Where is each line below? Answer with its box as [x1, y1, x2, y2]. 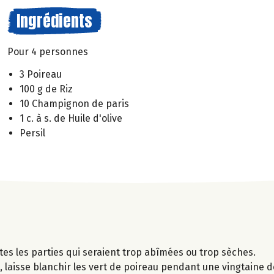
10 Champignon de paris [20, 97, 129, 109]
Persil [20, 127, 45, 139]
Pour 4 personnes [7, 46, 88, 57]
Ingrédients [17, 9, 92, 33]
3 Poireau [20, 68, 62, 80]
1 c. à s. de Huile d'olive [20, 112, 122, 124]
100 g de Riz [20, 83, 73, 95]
